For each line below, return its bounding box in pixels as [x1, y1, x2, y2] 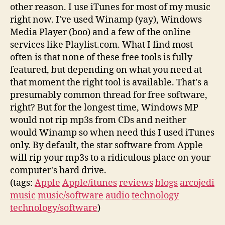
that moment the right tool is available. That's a [10, 76, 208, 88]
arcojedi [180, 177, 214, 189]
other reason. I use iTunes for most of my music [10, 1, 210, 13]
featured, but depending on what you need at [10, 64, 202, 76]
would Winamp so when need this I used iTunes [10, 127, 214, 139]
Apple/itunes [62, 177, 117, 189]
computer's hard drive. [10, 164, 106, 176]
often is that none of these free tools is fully [10, 51, 192, 63]
